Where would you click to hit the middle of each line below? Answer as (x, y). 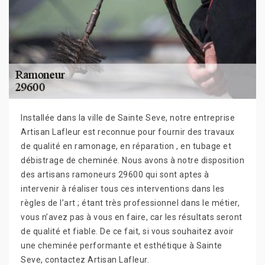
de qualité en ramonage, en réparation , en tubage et (126, 146)
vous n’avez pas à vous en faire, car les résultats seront (132, 217)
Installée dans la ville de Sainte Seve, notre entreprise (128, 117)
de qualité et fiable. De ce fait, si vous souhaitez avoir (127, 231)
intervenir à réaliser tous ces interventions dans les (123, 188)
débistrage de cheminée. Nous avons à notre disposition (132, 160)
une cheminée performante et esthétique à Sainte (122, 245)
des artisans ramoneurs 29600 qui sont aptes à (115, 174)
